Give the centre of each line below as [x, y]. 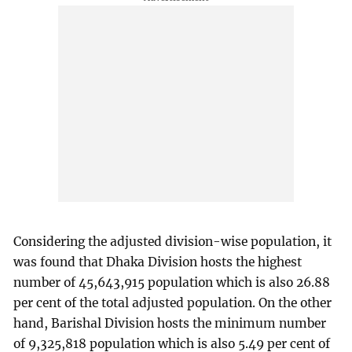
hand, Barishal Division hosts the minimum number [170, 324]
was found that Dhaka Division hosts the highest [158, 262]
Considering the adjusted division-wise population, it [173, 242]
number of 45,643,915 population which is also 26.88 [172, 283]
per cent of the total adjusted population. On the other [173, 303]
